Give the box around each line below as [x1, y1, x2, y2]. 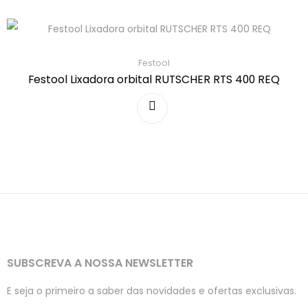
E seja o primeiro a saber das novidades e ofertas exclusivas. [7, 283, 296, 298]
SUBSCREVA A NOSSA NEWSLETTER [7, 254, 193, 271]
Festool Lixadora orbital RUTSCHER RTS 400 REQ [28, 71, 280, 87]
